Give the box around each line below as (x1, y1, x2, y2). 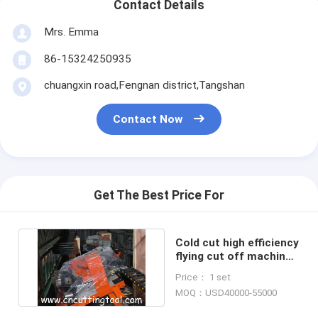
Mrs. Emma (43, 25, 99, 38)
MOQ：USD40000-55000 (175, 287, 278, 298)
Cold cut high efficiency (175, 236, 300, 249)
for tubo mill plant (175, 263, 271, 276)
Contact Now (113, 113, 183, 126)
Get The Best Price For (94, 188, 224, 203)
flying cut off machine (175, 249, 292, 263)
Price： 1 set (175, 271, 231, 283)
